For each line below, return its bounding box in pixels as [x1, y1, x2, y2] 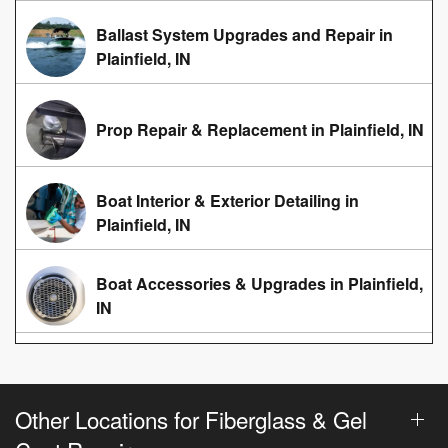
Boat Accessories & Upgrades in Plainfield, [96, 271, 423, 295]
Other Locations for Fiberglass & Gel [15, 402, 367, 435]
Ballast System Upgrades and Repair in [96, 22, 393, 46]
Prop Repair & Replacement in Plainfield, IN [96, 117, 424, 141]
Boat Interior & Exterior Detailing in [96, 188, 359, 212]
